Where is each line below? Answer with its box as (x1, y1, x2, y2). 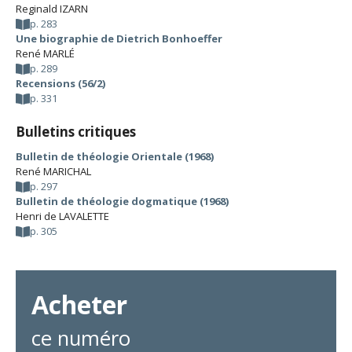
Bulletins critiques (16, 123, 136, 141)
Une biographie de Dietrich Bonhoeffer (16, 31, 222, 46)
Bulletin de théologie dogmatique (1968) (16, 194, 229, 208)
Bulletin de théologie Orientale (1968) (16, 149, 214, 163)
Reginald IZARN (16, 2, 88, 16)
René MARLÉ (16, 46, 75, 60)
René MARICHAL (16, 164, 91, 178)
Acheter (31, 288, 127, 321)
